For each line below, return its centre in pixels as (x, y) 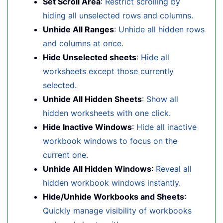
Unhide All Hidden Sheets (92, 99)
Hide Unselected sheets (90, 57)
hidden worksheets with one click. (107, 113)
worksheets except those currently (108, 71)
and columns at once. (83, 43)
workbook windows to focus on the (110, 141)
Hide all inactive (167, 127)
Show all (162, 99)
